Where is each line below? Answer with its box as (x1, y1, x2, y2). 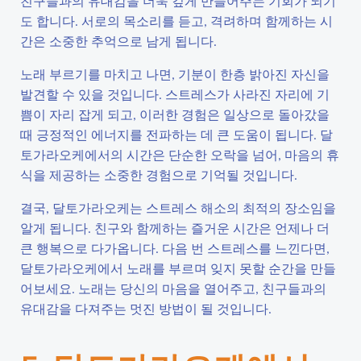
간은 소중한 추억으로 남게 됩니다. (20, 32, 217, 49)
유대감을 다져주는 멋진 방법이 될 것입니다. (20, 300, 272, 317)
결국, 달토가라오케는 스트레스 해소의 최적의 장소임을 (20, 199, 336, 216)
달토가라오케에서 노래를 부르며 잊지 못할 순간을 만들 (20, 259, 336, 276)
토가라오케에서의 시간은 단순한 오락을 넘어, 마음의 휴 (20, 146, 339, 163)
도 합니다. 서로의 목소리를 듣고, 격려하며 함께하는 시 (20, 12, 333, 29)
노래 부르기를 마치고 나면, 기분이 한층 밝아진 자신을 (20, 65, 330, 82)
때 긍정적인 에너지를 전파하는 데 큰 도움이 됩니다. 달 (20, 126, 333, 143)
